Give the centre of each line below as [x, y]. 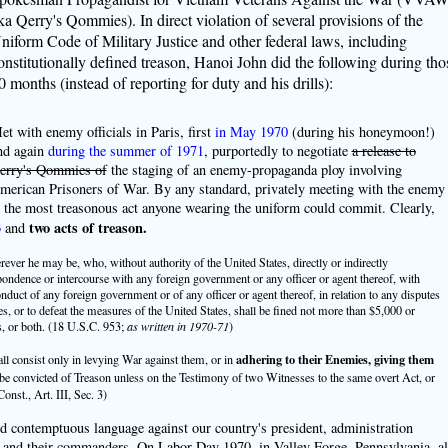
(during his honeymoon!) [361, 131]
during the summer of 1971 [125, 150]
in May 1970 [251, 131]
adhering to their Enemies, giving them [334, 358]
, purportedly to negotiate [277, 150]
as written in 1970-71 [177, 325]
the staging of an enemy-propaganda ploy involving [254, 169]
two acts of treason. [87, 227]
